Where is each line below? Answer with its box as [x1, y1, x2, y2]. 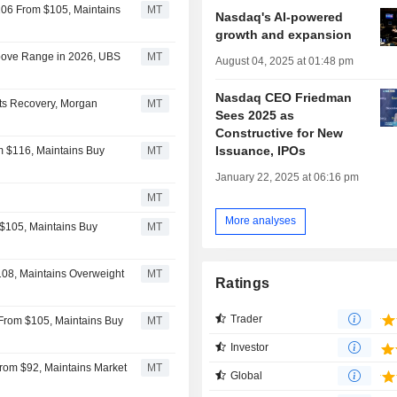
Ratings [215, 275, 270, 291]
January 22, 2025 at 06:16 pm [215, 170, 360, 183]
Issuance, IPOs [215, 143, 307, 158]
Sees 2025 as [215, 107, 295, 122]
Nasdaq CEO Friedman [215, 90, 353, 105]
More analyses [225, 214, 297, 228]
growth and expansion [215, 27, 353, 42]
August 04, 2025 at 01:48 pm [215, 54, 354, 67]
